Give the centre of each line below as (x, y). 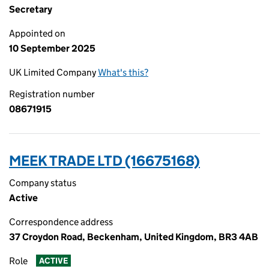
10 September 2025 (52, 48)
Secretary (31, 9)
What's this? (123, 72)
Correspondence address (61, 222)
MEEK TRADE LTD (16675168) (104, 161)
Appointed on (37, 33)
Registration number (52, 94)
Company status (43, 183)
